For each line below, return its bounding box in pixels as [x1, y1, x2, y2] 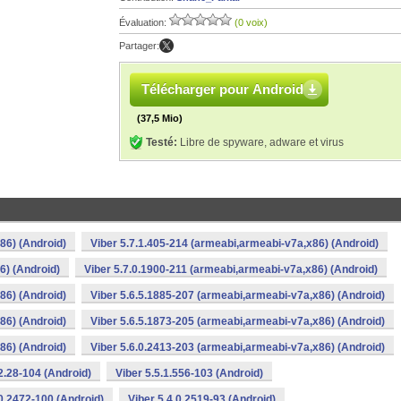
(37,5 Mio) [137, 113, 183, 124]
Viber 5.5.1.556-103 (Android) [115, 367, 263, 380]
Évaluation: [119, 17, 169, 28]
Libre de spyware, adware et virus [177, 136, 344, 149]
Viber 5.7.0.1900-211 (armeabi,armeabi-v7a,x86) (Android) [84, 263, 378, 276]
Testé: [146, 136, 177, 149]
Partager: [119, 40, 159, 51]
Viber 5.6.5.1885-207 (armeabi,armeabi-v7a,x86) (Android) [90, 289, 385, 302]
